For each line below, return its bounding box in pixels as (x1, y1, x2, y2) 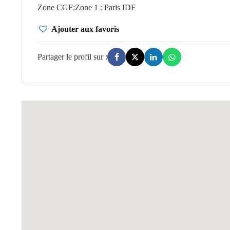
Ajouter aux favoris (51, 24, 120, 33)
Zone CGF (37, 3, 73, 12)
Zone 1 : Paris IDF (75, 3, 136, 12)
